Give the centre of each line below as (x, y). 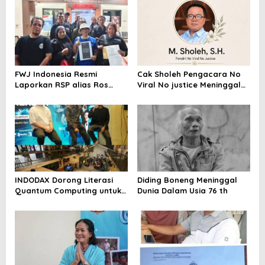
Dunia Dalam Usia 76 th (182, 191)
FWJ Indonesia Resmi (56, 74)
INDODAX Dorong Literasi (64, 180)
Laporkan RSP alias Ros (62, 84)
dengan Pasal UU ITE (55, 95)
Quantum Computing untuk (68, 191)
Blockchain (36, 212)
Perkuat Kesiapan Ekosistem (70, 201)
